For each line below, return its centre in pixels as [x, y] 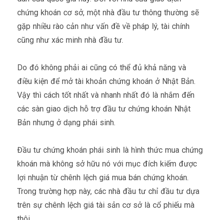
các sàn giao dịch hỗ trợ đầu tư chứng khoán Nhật [104, 109]
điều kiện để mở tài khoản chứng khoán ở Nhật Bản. [106, 81]
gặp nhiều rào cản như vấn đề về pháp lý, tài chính [103, 26]
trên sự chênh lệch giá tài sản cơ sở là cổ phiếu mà [106, 205]
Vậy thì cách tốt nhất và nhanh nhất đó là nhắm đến [106, 95]
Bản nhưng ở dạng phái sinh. [66, 122]
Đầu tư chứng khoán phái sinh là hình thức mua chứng [110, 150]
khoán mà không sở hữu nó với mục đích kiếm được [107, 164]
